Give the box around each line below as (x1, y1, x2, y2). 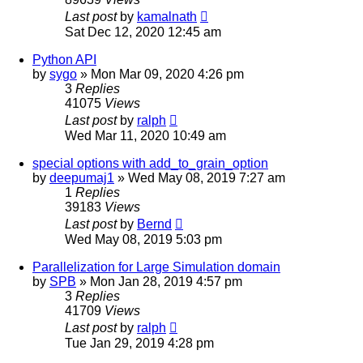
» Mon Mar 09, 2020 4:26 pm (77, 66, 244, 81)
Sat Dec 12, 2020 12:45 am (65, 24, 221, 39)
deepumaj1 (49, 170, 114, 185)
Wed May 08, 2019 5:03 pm (65, 232, 222, 246)
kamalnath (137, 9, 197, 23)
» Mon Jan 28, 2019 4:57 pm (76, 274, 242, 288)
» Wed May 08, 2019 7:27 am (114, 170, 285, 185)
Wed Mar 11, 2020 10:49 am (65, 128, 226, 143)
